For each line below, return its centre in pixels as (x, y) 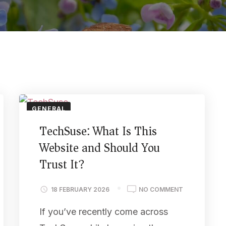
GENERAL (48, 109)
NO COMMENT (161, 189)
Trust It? (62, 164)
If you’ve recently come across (103, 211)
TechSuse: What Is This (98, 131)
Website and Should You (99, 148)
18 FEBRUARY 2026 (80, 189)
